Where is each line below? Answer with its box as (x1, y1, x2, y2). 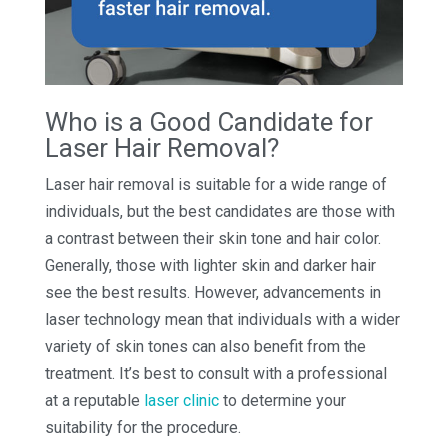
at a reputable (44, 390, 144, 410)
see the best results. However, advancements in (44, 282, 381, 302)
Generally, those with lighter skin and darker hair (44, 255, 376, 275)
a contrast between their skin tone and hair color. (44, 228, 381, 248)
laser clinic (143, 390, 219, 410)
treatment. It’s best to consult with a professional (44, 363, 387, 383)
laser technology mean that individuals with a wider (44, 309, 400, 329)
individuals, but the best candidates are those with (44, 201, 395, 221)
